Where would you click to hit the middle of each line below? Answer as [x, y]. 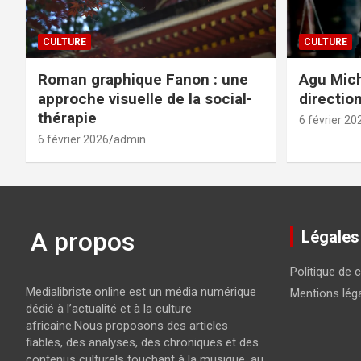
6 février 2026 [73, 139]
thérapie [67, 118]
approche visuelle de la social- [145, 98]
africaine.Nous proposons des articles [127, 325]
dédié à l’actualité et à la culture [109, 308]
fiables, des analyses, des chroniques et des [142, 342]
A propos [83, 242]
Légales [330, 237]
